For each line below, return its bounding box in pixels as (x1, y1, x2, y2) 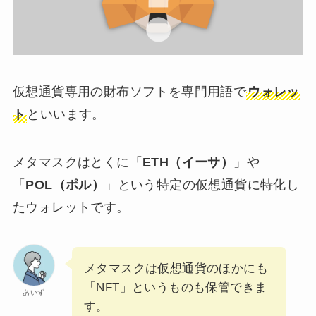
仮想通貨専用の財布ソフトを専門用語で (12, 85, 247, 99)
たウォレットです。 (12, 200, 130, 215)
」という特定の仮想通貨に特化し (104, 178, 300, 193)
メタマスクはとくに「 (12, 155, 142, 170)
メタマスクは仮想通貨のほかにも (83, 261, 268, 275)
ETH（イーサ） (142, 155, 234, 170)
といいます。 (27, 107, 105, 122)
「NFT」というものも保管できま (83, 280, 267, 294)
